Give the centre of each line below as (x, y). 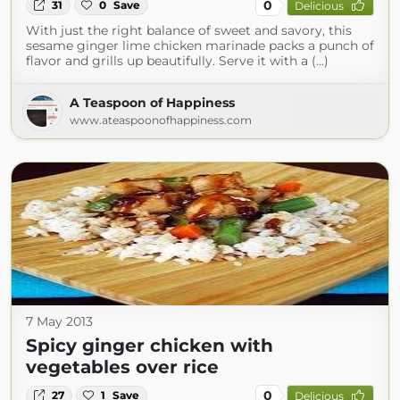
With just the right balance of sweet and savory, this (189, 30)
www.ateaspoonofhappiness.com (161, 120)
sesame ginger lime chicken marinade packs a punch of (200, 46)
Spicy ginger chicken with (150, 346)
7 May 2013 (59, 321)
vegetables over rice (122, 367)
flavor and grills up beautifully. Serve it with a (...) (177, 61)
